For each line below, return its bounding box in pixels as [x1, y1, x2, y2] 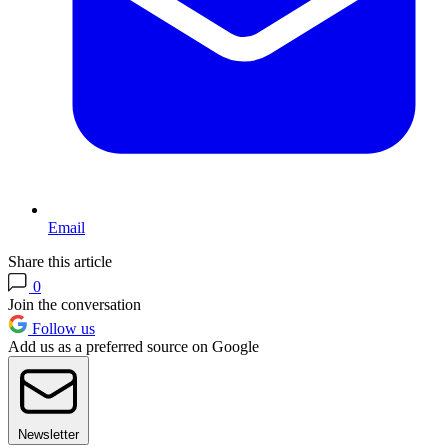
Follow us [28, 320, 95, 338]
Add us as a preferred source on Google [8, 338, 259, 356]
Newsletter [18, 427, 79, 443]
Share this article [8, 253, 112, 271]
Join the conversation [8, 296, 141, 314]
